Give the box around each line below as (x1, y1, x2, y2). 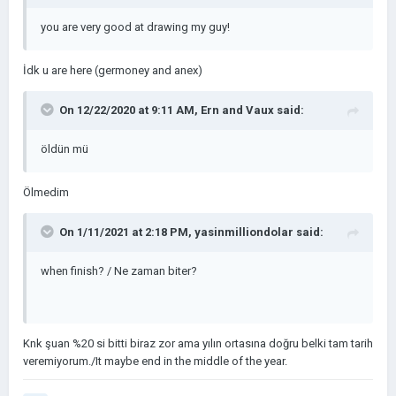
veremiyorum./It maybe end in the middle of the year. (23, 354, 287, 368)
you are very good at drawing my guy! (41, 19, 230, 34)
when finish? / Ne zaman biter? (41, 263, 197, 278)
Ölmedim (23, 185, 69, 199)
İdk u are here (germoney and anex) (23, 63, 202, 77)
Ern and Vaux (201, 103, 274, 117)
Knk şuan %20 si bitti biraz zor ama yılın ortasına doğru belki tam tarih (23, 336, 373, 350)
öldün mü (41, 141, 88, 156)
